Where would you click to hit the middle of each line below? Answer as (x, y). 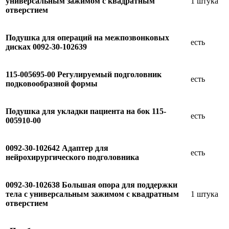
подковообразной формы (52, 83)
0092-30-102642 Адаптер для (57, 148)
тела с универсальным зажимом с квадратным (92, 194)
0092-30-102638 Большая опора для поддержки (91, 185)
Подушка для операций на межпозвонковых (87, 37)
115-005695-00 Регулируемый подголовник (84, 74)
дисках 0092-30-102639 (46, 47)
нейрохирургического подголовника (72, 157)
